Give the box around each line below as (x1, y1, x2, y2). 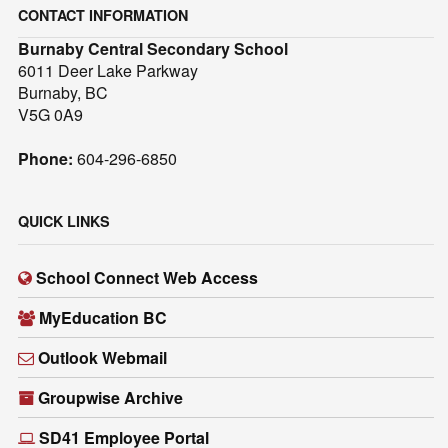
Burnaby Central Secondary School (18, 37, 289, 61)
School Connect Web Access (36, 265, 259, 289)
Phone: (18, 147, 74, 171)
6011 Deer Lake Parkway (18, 59, 199, 83)
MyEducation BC (39, 305, 168, 329)
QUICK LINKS (18, 211, 111, 232)
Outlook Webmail (38, 345, 168, 369)
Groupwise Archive (38, 385, 184, 409)
